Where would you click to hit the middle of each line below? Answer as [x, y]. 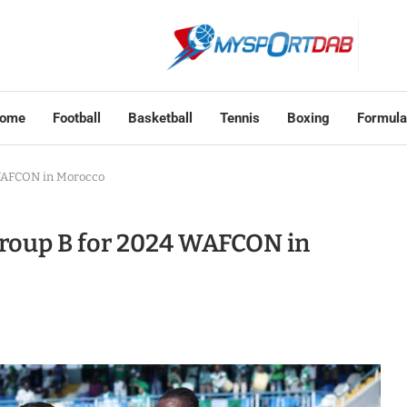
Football [76, 118]
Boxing [308, 118]
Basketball [160, 118]
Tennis [239, 118]
